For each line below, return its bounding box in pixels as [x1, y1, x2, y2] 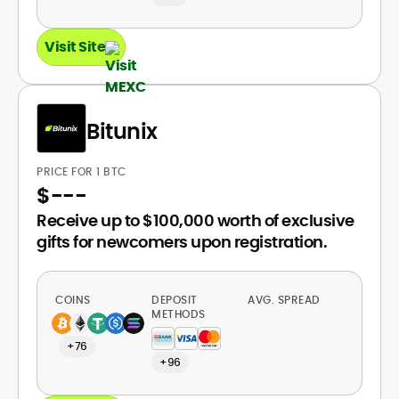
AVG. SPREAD [248, 292, 323, 307]
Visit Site [45, 37, 105, 57]
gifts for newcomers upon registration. [37, 231, 327, 253]
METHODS [151, 306, 206, 322]
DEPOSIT [151, 292, 198, 307]
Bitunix [86, 116, 158, 146]
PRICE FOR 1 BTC [37, 164, 129, 179]
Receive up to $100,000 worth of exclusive [37, 209, 354, 232]
